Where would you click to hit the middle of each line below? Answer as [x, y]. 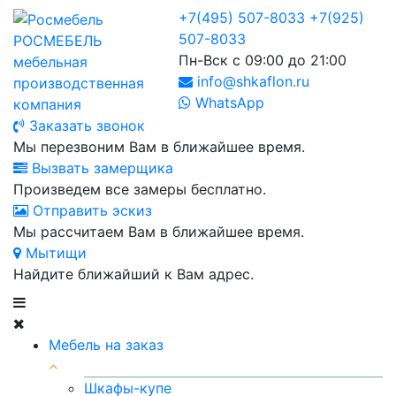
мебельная [50, 61]
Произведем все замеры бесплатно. [140, 189]
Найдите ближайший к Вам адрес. [133, 274]
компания [47, 104]
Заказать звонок [85, 125]
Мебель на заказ [106, 344]
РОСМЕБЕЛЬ [57, 40]
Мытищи [54, 252]
